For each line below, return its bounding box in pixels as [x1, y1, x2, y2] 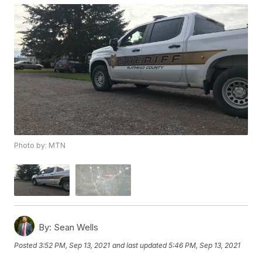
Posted [14, 241, 39, 250]
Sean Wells [51, 221, 99, 233]
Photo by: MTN [14, 141, 66, 150]
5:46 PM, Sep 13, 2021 [168, 241, 241, 250]
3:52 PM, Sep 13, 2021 [39, 241, 111, 250]
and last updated [112, 241, 167, 250]
